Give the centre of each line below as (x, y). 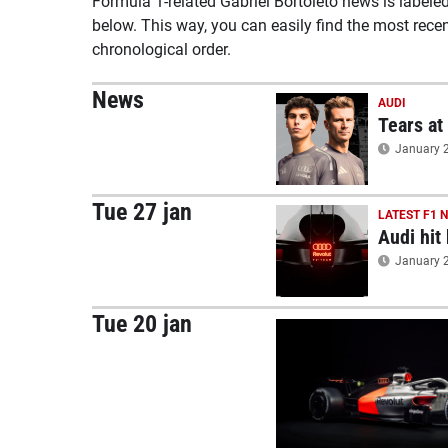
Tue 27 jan (142, 212)
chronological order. (161, 49)
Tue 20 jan (142, 324)
